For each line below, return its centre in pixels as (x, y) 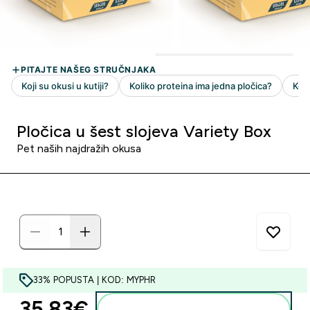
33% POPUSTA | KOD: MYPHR (94, 280)
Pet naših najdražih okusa (79, 148)
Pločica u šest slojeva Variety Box (144, 131)
